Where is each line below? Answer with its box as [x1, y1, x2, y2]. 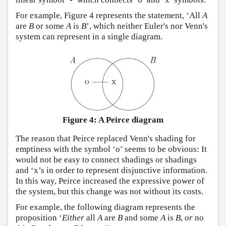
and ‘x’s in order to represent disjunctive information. [16, 165, 207, 176]
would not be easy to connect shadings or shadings [16, 155, 197, 165]
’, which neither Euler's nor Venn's [86, 21, 208, 31]
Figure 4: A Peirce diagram [63, 115, 163, 125]
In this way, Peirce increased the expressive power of [16, 176, 204, 186]
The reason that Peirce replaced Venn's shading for [16, 134, 196, 144]
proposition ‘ [16, 213, 62, 223]
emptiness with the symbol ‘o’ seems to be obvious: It [16, 144, 207, 154]
